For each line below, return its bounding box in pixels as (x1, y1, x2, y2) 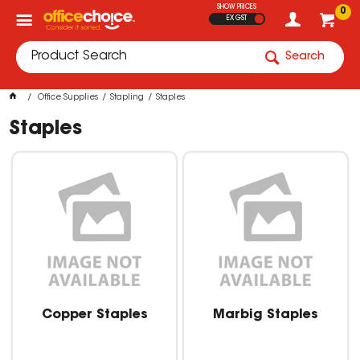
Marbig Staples (212, 308, 318, 321)
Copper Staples (41, 308, 148, 321)
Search (285, 51, 325, 63)
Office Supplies (38, 94, 99, 102)
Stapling (110, 94, 145, 102)
